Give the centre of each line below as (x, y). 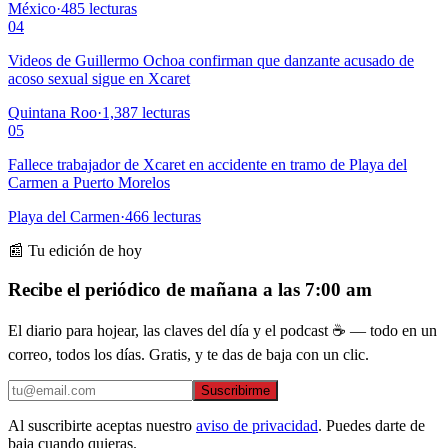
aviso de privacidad (257, 426)
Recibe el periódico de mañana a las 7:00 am (190, 289)
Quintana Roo (52, 112)
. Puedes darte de (371, 426)
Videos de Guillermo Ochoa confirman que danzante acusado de (211, 60)
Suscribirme (235, 391)
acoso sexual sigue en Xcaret (99, 78)
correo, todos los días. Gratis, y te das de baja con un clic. (188, 355)
